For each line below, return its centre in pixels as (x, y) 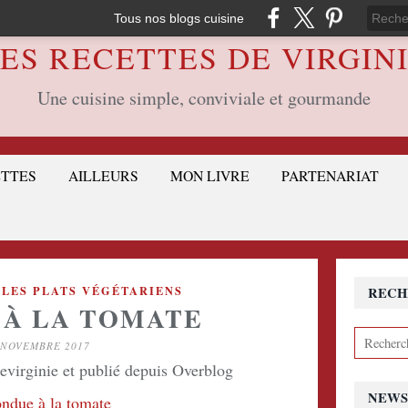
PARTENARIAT (330, 175)
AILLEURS (103, 175)
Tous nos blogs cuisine (179, 18)
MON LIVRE (210, 175)
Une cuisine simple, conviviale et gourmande (204, 98)
